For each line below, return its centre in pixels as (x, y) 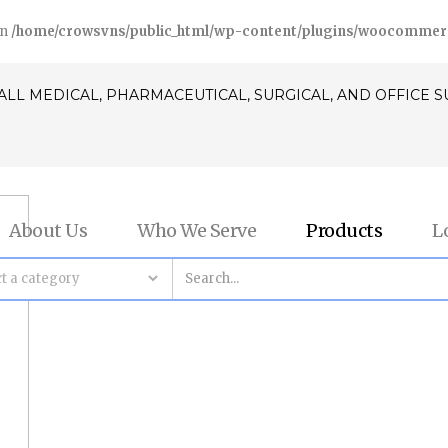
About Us (48, 230)
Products (344, 230)
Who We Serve (196, 230)
